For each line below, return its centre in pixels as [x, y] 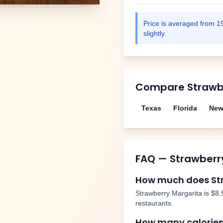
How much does [173, 180]
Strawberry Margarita [169, 193]
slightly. [155, 33]
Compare [161, 87]
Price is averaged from [180, 23]
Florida [185, 108]
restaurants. [154, 203]
